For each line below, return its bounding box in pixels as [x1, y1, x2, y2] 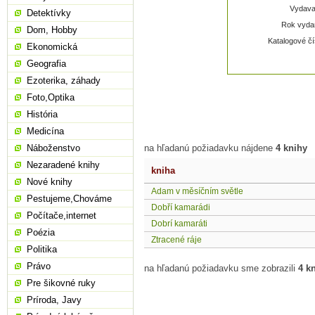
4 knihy [276, 143, 307, 154]
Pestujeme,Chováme [27, 193, 112, 204]
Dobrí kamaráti [151, 219, 207, 229]
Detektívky [27, 8, 71, 18]
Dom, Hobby [27, 25, 77, 35]
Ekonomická [27, 41, 77, 52]
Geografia [27, 58, 66, 69]
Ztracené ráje [151, 235, 202, 245]
